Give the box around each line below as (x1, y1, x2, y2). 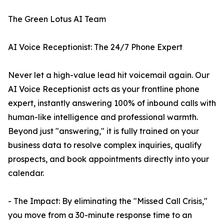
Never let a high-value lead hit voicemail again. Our (8, 70, 209, 80)
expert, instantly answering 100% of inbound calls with (8, 98, 216, 108)
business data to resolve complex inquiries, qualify (8, 140, 201, 150)
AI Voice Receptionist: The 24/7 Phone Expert (8, 42, 182, 52)
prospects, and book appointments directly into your (8, 154, 209, 164)
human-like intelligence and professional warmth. (8, 112, 198, 122)
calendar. (8, 168, 44, 178)
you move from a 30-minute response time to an (8, 210, 192, 220)
